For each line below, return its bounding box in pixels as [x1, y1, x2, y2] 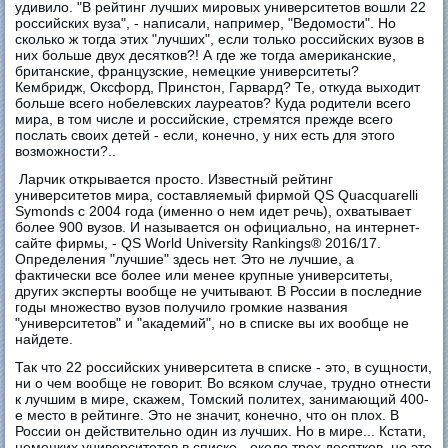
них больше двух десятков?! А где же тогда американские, [15, 47, 397, 64]
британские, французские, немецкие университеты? [15, 63, 360, 80]
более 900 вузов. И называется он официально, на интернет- [15, 219, 421, 236]
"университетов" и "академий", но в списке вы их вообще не [15, 315, 410, 332]
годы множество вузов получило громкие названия [15, 299, 349, 316]
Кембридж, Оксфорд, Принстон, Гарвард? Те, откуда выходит [15, 79, 421, 96]
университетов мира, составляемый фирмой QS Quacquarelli [15, 187, 419, 204]
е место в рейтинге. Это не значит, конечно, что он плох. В [15, 407, 400, 424]
